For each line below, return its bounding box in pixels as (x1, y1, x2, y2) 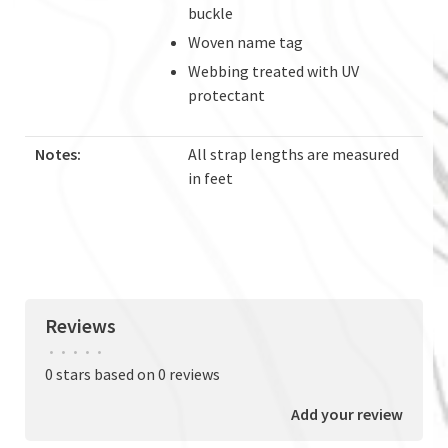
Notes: (35, 143, 81, 164)
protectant (188, 84, 265, 105)
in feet (188, 167, 233, 188)
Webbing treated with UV (188, 60, 359, 81)
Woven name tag (188, 31, 303, 52)
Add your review (291, 403, 403, 424)
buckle (188, 2, 233, 23)
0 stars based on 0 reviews (45, 363, 220, 384)
